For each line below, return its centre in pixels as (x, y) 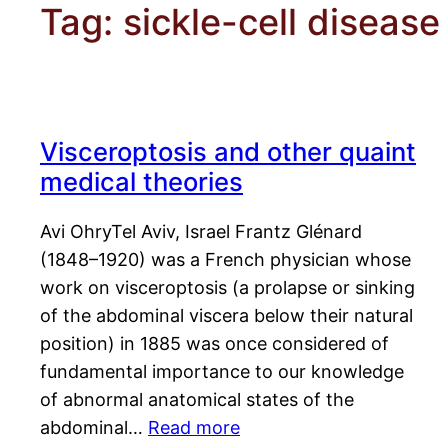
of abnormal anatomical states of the (197, 400)
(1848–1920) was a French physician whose (225, 260)
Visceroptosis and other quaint (228, 152)
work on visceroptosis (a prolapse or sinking (227, 288)
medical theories (141, 182)
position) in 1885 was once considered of (214, 344)
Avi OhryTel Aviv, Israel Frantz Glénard (201, 232)
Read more (194, 428)
